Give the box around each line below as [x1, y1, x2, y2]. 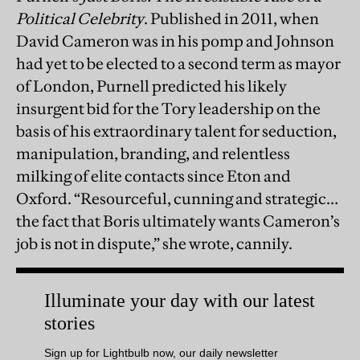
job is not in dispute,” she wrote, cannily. [16, 233, 292, 253]
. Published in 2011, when [144, 8, 319, 28]
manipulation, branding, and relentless [16, 143, 290, 163]
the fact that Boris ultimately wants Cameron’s [16, 211, 340, 231]
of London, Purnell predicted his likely [16, 76, 287, 96]
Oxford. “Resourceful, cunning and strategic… [16, 188, 338, 208]
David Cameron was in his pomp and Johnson [16, 31, 334, 51]
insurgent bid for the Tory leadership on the [16, 98, 321, 118]
